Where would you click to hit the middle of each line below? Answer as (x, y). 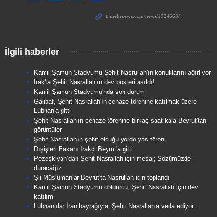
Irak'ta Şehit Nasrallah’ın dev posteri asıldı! (94, 82)
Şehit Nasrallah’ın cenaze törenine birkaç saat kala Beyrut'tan (120, 121)
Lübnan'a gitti (52, 111)
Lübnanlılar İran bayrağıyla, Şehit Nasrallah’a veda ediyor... (116, 206)
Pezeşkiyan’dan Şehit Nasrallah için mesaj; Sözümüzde (112, 159)
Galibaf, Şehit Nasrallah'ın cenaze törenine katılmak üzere (115, 102)
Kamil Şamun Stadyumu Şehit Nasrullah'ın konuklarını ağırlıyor (122, 73)
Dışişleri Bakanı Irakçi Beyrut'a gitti (83, 149)
